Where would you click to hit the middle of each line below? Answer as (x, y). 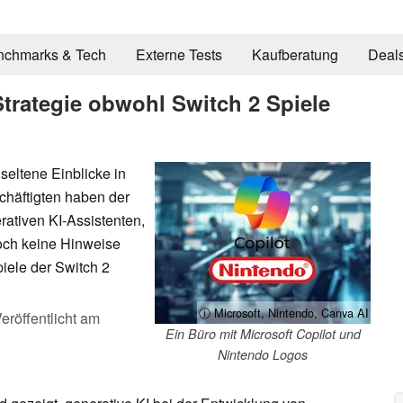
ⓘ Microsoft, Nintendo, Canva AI (284, 312)
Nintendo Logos (263, 354)
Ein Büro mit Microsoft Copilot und (263, 333)
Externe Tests (179, 55)
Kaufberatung (295, 55)
